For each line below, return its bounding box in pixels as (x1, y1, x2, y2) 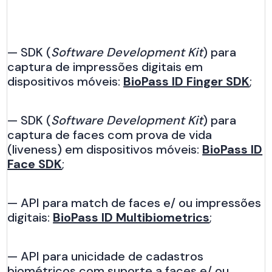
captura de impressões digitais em (7, 58, 203, 75)
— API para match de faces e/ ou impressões (7, 194, 262, 211)
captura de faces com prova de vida (7, 126, 212, 143)
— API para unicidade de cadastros (7, 248, 204, 264)
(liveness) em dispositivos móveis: (7, 141, 203, 157)
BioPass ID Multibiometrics (53, 209, 210, 225)
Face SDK (7, 155, 63, 172)
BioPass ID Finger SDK (123, 73, 250, 89)
